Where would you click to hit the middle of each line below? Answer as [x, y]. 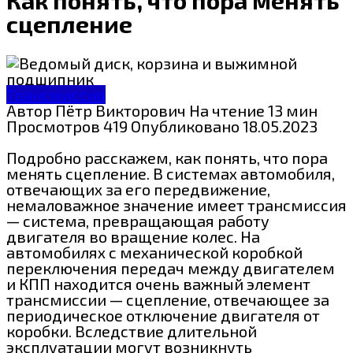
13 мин [291, 110]
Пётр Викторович [121, 110]
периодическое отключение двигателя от [163, 315]
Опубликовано [185, 126]
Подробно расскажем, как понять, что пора [167, 157]
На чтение [227, 110]
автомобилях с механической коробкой [154, 252]
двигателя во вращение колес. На [133, 236]
